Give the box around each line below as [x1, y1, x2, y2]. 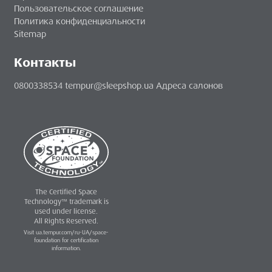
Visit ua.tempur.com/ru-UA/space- [24, 229, 109, 237]
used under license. [35, 207, 98, 217]
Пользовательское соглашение [14, 2, 143, 14]
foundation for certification [34, 237, 98, 245]
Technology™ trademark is [24, 197, 109, 207]
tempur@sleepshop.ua [65, 80, 154, 91]
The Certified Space [35, 188, 97, 197]
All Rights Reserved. [34, 217, 98, 226]
